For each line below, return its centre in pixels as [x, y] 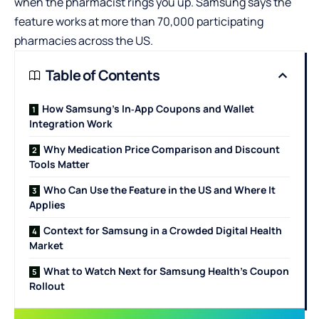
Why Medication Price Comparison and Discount [162, 149]
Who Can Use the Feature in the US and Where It [159, 190]
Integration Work [71, 124]
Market [46, 245]
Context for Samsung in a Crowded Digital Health [163, 230]
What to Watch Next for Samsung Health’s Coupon [166, 271]
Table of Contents [103, 75]
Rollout [47, 286]
